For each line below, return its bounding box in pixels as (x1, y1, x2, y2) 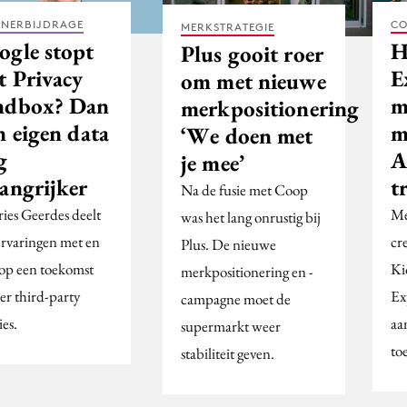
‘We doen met (181, 121, 313, 151)
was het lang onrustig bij (181, 207, 321, 228)
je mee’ (181, 148, 244, 178)
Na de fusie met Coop (181, 180, 308, 201)
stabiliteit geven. (181, 343, 274, 364)
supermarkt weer (181, 316, 281, 337)
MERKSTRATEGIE (181, 20, 274, 35)
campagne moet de (181, 289, 291, 310)
